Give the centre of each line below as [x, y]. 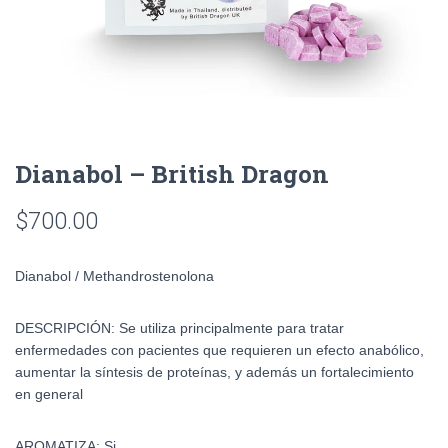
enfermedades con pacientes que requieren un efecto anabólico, [219, 350]
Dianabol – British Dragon [172, 174]
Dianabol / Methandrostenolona [114, 276]
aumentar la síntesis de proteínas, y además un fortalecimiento [214, 372]
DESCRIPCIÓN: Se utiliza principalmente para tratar [179, 328]
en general [49, 394]
